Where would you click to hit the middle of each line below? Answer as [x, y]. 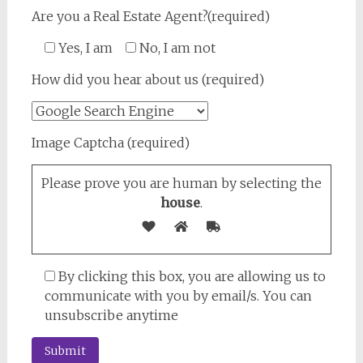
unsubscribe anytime [111, 315]
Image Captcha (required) [110, 142]
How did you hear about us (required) [147, 79]
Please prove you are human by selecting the [181, 183]
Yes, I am [85, 47]
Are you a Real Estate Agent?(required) [150, 16]
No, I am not [177, 47]
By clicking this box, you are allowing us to [192, 276]
